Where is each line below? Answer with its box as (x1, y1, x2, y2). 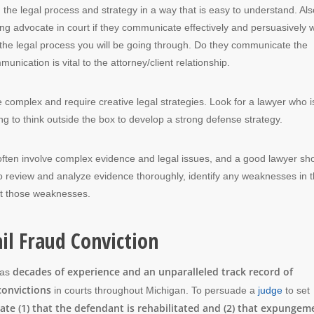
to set (282, 284, 310, 296)
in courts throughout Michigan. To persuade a (51, 284, 258, 296)
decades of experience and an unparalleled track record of (13, 264, 293, 278)
